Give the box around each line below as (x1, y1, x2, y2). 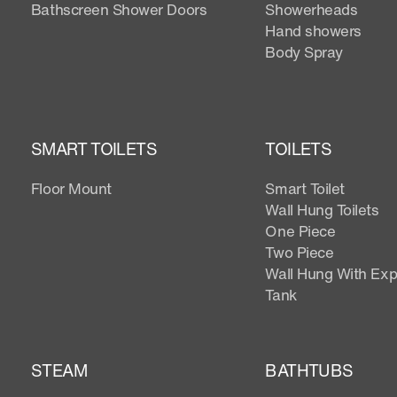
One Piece (265, 219, 336, 242)
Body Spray (265, 40, 343, 63)
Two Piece (265, 240, 334, 263)
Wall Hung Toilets (265, 198, 379, 221)
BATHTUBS (265, 357, 354, 383)
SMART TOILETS (30, 136, 158, 161)
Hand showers (265, 19, 362, 42)
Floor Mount (30, 176, 112, 199)
